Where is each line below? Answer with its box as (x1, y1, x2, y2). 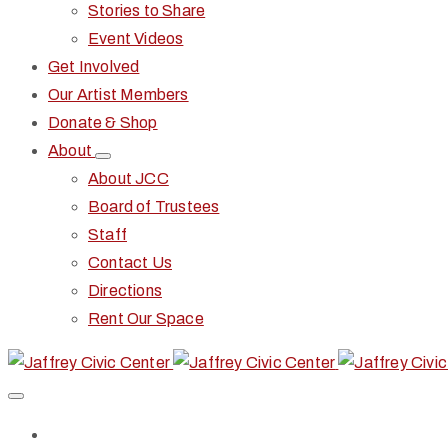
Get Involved (48, 58, 140, 75)
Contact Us (88, 254, 172, 271)
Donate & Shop (48, 114, 158, 131)
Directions (88, 282, 162, 299)
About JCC (88, 170, 169, 187)
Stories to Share (88, 2, 206, 19)
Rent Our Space (88, 310, 204, 327)
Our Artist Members (48, 86, 189, 103)
